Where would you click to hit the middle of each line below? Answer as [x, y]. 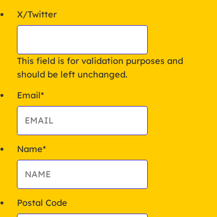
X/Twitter [37, 14]
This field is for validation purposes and [100, 61]
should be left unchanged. [72, 74]
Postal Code [42, 202]
